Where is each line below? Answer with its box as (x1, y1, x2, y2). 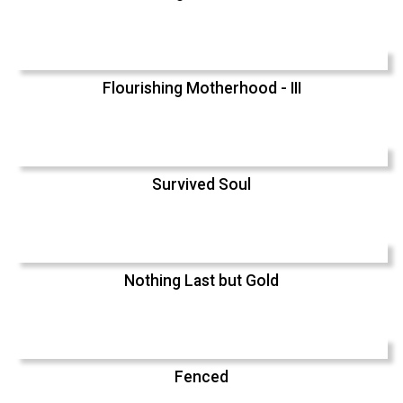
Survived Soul (152, 175, 251, 194)
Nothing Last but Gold (124, 272, 279, 291)
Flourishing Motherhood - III (102, 79, 301, 98)
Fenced (175, 368, 228, 387)
